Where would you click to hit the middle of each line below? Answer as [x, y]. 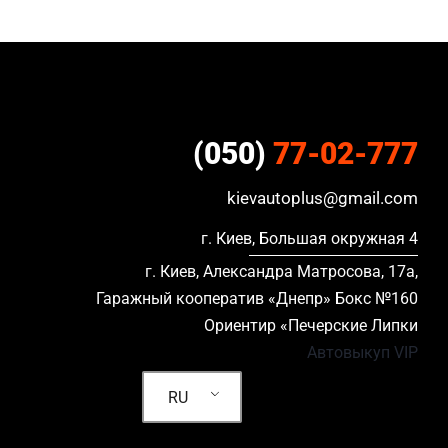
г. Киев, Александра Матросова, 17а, [281, 271]
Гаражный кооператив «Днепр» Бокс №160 [256, 298]
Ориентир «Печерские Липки [310, 325]
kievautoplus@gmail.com [322, 198]
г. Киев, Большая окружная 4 [309, 238]
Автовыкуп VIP [362, 352]
